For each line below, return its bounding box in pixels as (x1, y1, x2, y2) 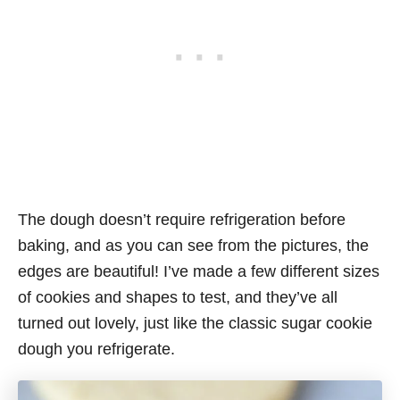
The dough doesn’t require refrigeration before (18, 211, 346, 229)
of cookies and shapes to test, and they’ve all (18, 288, 337, 307)
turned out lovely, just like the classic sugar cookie (18, 314, 372, 333)
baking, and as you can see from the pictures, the (18, 237, 369, 255)
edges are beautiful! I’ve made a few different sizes (18, 262, 379, 281)
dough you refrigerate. (18, 340, 175, 359)
